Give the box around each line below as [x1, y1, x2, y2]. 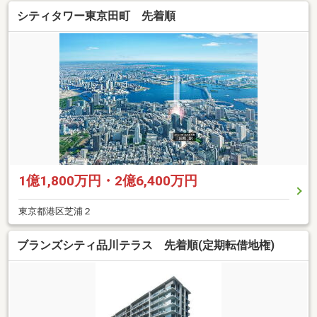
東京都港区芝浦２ [18, 206, 92, 217]
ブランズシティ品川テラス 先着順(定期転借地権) [17, 238, 275, 252]
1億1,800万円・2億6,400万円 [18, 173, 197, 190]
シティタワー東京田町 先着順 [17, 9, 175, 23]
